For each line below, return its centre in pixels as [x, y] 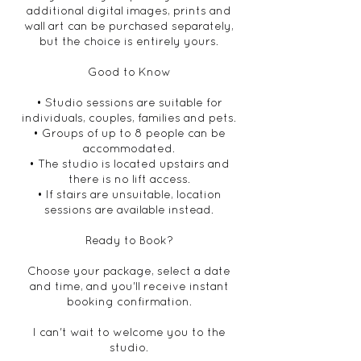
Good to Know [129, 72]
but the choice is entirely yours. [129, 41]
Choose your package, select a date [129, 271]
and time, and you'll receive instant [129, 286]
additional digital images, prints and [129, 10]
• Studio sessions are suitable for [129, 102]
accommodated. [129, 148]
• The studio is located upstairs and [129, 164]
